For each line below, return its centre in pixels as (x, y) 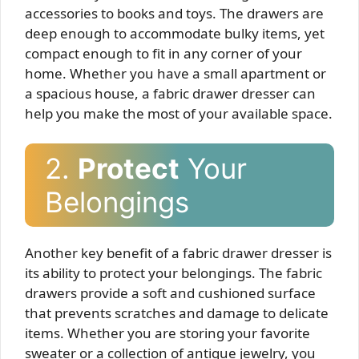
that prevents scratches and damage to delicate (177, 313)
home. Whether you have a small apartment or (175, 73)
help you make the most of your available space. (179, 113)
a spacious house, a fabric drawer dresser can (170, 93)
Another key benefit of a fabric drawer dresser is (178, 253)
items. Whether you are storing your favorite (167, 333)
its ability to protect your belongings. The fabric (173, 273)
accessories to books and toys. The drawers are (174, 13)
